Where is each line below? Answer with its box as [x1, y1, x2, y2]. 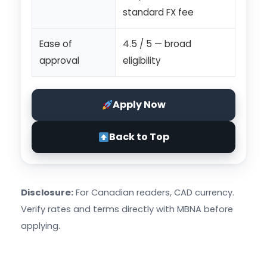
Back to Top [108, 130, 169, 144]
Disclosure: [21, 187, 73, 199]
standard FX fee [123, 6, 194, 19]
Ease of [39, 38, 72, 51]
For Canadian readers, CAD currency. [73, 187, 234, 199]
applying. [21, 220, 60, 232]
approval [39, 54, 79, 67]
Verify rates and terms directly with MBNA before [21, 203, 233, 216]
